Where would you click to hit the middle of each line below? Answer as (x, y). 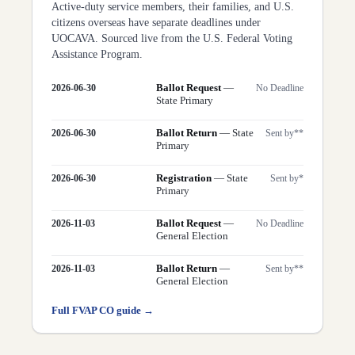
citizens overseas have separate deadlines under (156, 22)
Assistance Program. (97, 54)
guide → (134, 310)
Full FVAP (75, 310)
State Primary (185, 100)
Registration (184, 177)
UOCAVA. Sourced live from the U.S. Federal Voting (172, 38)
